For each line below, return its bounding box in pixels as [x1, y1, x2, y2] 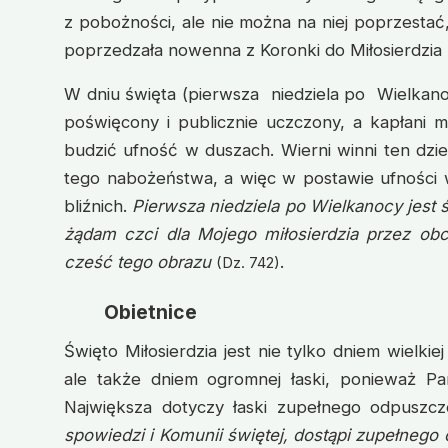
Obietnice [104, 299, 197, 324]
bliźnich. [64, 195, 133, 216]
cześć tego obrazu [64, 251, 211, 272]
